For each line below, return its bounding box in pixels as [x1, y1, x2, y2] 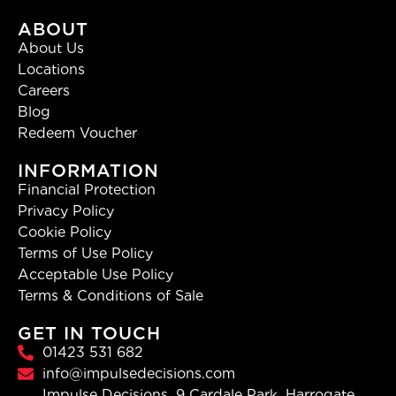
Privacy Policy [18, 202, 114, 220]
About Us [18, 40, 84, 57]
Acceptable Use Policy [18, 266, 173, 284]
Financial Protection [18, 181, 156, 199]
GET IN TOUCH [18, 323, 161, 345]
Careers [18, 82, 70, 100]
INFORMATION [18, 160, 159, 182]
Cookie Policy [18, 224, 111, 241]
